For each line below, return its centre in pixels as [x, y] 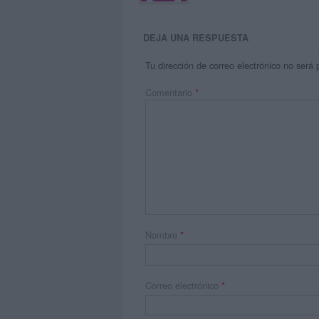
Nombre [163, 235]
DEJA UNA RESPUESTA [196, 37]
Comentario [171, 92]
